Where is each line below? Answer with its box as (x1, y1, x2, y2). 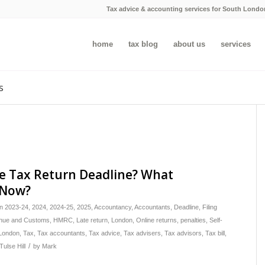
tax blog (128, 40, 158, 49)
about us (173, 40, 205, 49)
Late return (76, 216, 108, 224)
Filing (202, 203, 217, 211)
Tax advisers (124, 230, 161, 237)
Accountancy (94, 203, 131, 211)
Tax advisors (164, 230, 202, 237)
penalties (180, 216, 206, 224)
